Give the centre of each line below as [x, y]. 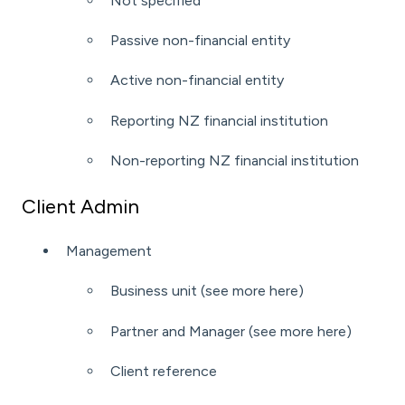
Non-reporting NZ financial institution [235, 161]
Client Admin [80, 206]
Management [109, 250]
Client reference [164, 372]
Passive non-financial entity [200, 40]
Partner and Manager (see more [214, 331]
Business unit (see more [190, 291]
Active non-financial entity [197, 80]
